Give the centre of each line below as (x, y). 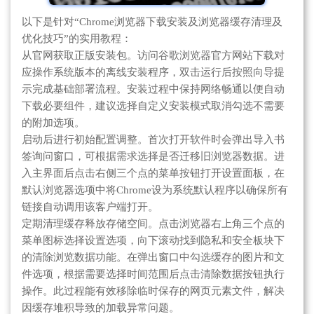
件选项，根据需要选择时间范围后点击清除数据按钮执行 (153, 274)
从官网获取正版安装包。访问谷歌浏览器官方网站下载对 (153, 55)
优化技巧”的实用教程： (77, 38)
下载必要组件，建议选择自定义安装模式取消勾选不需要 (153, 105)
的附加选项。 (53, 122)
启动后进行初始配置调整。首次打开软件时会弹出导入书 (153, 139)
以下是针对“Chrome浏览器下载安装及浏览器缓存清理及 (152, 21)
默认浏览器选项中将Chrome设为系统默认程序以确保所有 (155, 190)
